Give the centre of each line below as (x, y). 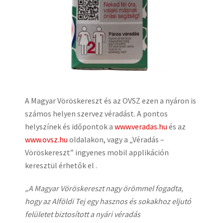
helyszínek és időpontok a (70, 126)
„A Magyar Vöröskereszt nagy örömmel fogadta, (104, 188)
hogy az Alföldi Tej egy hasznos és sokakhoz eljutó (108, 201)
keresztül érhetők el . (61, 165)
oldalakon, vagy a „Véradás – (116, 139)
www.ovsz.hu (46, 139)
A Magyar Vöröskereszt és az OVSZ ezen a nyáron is (111, 101)
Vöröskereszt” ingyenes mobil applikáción (97, 152)
